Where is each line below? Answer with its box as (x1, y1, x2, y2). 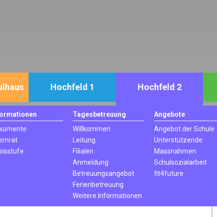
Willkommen (72, 125, 110, 133)
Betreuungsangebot (72, 170, 134, 177)
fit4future (154, 170, 184, 177)
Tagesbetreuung (72, 110, 126, 118)
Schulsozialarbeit (154, 158, 207, 166)
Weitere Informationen (72, 192, 142, 200)
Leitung (72, 136, 95, 144)
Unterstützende (154, 136, 203, 144)
